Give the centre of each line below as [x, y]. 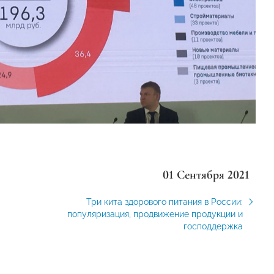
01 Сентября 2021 [206, 175]
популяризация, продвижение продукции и [155, 214]
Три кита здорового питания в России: [164, 202]
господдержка [213, 226]
